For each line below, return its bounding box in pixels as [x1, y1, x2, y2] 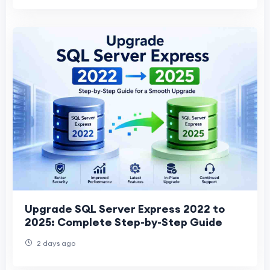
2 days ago [35, 239, 75, 248]
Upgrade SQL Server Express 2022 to [25, 202, 225, 216]
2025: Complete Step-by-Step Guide [25, 215, 222, 230]
